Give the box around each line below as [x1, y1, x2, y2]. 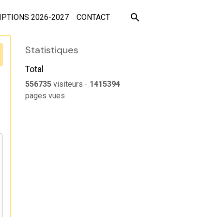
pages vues [25, 91, 65, 100]
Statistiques [25, 44, 78, 56]
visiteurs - [51, 79, 90, 89]
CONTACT [76, 13, 110, 22]
